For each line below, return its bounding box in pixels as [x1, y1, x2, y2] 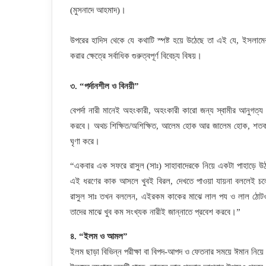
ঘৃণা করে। [70, 137, 100, 146]
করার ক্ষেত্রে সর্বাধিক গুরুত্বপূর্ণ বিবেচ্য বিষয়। [70, 51, 202, 61]
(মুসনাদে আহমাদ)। [70, 5, 126, 15]
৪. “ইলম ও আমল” [70, 232, 128, 241]
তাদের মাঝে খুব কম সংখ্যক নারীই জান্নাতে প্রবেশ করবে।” [70, 207, 240, 217]
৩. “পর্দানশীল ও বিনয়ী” [70, 81, 139, 91]
